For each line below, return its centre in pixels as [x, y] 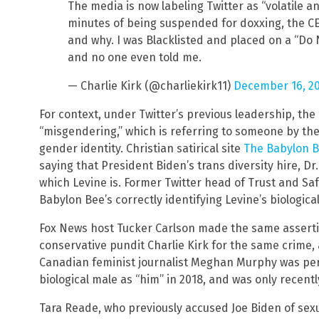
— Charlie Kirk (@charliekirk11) [151, 86]
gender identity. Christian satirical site [141, 149]
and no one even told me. [135, 58]
